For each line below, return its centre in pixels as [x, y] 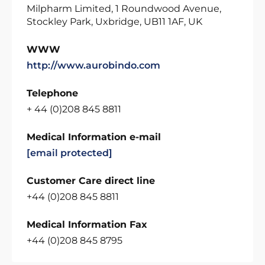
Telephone [52, 93]
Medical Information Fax [87, 224]
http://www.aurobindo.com [93, 65]
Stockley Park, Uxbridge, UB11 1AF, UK [114, 21]
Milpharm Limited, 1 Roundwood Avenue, [124, 8]
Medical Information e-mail [94, 137]
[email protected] [70, 153]
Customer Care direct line [91, 180]
